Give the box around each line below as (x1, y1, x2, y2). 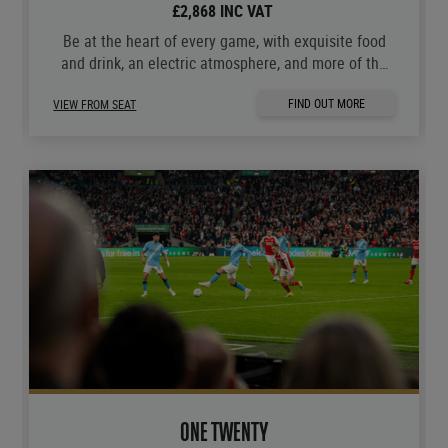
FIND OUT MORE (288, 95, 366, 112)
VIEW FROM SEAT (53, 96, 137, 113)
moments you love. (163, 74, 286, 97)
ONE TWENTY (180, 421, 269, 443)
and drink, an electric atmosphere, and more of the (61, 52, 388, 75)
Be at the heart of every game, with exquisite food (62, 30, 386, 53)
